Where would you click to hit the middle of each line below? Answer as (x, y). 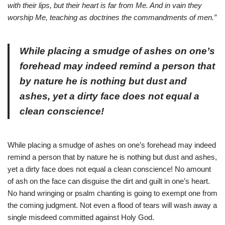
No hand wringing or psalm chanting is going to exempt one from (113, 193)
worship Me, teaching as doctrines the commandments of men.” (112, 18)
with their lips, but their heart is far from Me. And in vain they (105, 6)
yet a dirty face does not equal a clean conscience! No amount (109, 169)
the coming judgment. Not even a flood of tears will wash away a (112, 205)
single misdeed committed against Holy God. (81, 217)
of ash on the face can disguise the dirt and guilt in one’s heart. (109, 181)
